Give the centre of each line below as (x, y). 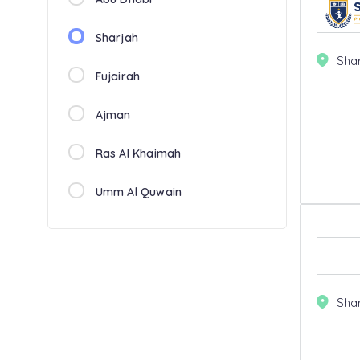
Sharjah (117, 38)
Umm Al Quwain (139, 192)
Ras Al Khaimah (138, 153)
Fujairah (118, 76)
